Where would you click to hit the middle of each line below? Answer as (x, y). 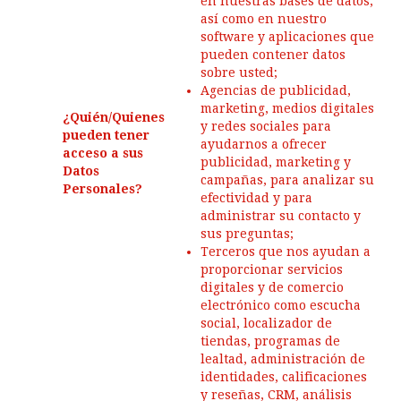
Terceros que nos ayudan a (286, 252)
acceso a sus (103, 153)
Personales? (102, 189)
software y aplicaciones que (287, 37)
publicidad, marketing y (276, 162)
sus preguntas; (247, 234)
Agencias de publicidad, (276, 90)
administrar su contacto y (281, 216)
